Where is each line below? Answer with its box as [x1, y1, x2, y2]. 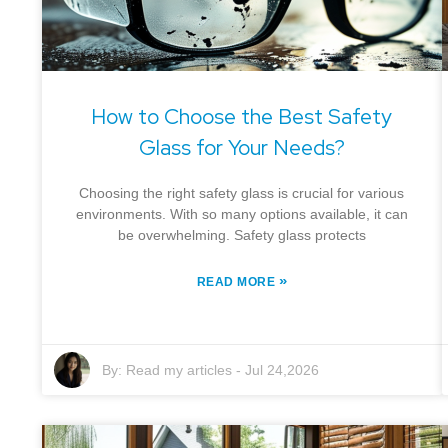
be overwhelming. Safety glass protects [117, 227, 366, 243]
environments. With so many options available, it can [75, 206, 408, 222]
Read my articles [126, 362, 232, 378]
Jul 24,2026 [245, 362, 319, 378]
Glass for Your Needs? [138, 134, 345, 161]
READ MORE [196, 275, 279, 289]
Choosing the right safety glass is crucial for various [79, 185, 405, 201]
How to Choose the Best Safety [91, 103, 393, 130]
